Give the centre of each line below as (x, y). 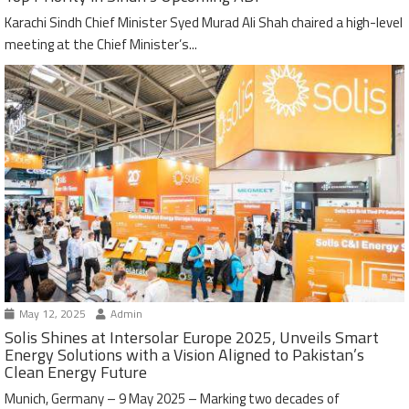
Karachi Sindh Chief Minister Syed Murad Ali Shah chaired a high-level (204, 23)
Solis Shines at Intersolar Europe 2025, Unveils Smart (192, 338)
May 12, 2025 (51, 314)
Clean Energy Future (76, 372)
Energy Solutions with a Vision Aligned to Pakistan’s (184, 355)
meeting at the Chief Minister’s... (101, 45)
